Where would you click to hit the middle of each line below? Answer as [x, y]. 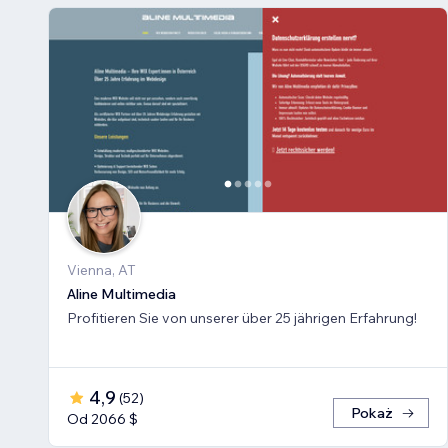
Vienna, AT [101, 270]
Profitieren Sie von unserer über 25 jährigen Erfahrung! [242, 318]
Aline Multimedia [121, 294]
